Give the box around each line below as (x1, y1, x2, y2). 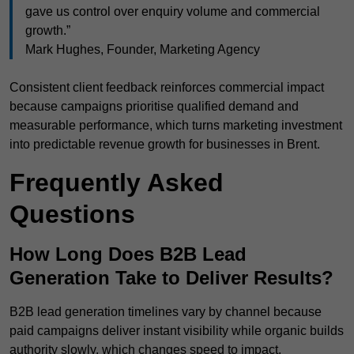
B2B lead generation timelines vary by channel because (9, 305, 322, 319)
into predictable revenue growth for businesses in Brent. (9, 137, 320, 152)
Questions (9, 200, 135, 229)
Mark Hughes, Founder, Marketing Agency (25, 43, 260, 57)
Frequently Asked (9, 168, 224, 198)
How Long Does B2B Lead (9, 243, 247, 265)
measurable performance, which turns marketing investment (9, 119, 342, 133)
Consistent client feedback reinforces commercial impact (9, 81, 324, 95)
